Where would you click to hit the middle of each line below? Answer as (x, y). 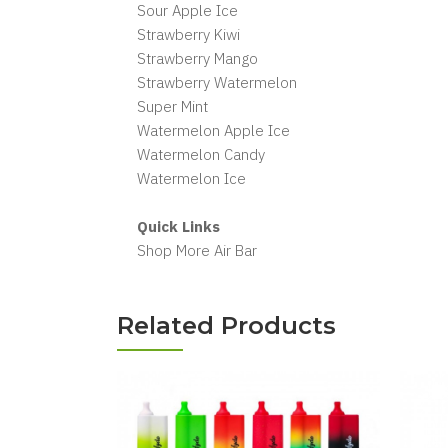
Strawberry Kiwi (188, 34)
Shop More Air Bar (197, 250)
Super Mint (172, 106)
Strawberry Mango (197, 58)
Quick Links (178, 226)
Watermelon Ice (191, 178)
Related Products (226, 325)
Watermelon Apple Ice (213, 130)
